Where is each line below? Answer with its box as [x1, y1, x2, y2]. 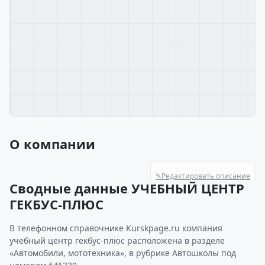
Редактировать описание [161, 171, 250, 181]
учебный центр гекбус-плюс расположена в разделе [9, 235, 225, 246]
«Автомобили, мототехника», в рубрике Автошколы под [9, 247, 236, 258]
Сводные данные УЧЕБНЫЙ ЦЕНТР [9, 179, 244, 197]
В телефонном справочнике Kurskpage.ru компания [9, 222, 222, 234]
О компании [9, 135, 95, 153]
